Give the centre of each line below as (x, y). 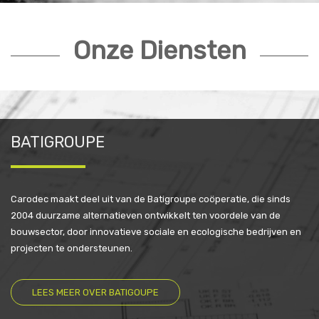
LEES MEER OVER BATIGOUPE (95, 292)
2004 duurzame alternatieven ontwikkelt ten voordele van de (146, 215)
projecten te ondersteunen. (72, 248)
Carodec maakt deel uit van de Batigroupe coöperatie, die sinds (151, 199)
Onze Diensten (159, 50)
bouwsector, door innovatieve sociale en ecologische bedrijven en (156, 232)
